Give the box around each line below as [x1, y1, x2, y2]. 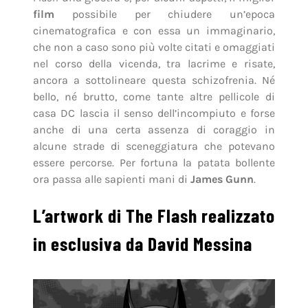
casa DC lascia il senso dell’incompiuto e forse [32, 107, 276, 120]
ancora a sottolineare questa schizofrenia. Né [32, 74, 276, 87]
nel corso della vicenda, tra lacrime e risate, [32, 57, 276, 71]
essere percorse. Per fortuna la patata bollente [32, 156, 276, 170]
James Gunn [190, 173, 254, 186]
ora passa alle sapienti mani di [32, 173, 190, 186]
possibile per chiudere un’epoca [54, 8, 276, 21]
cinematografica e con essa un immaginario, [32, 24, 276, 38]
